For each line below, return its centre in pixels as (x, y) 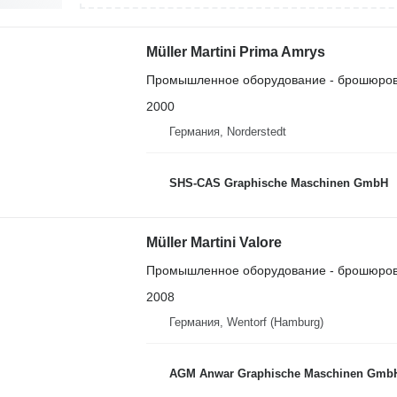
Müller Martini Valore (214, 242)
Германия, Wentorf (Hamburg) (246, 322)
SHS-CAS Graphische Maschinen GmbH (278, 183)
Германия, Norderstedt (227, 132)
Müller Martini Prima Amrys (235, 52)
